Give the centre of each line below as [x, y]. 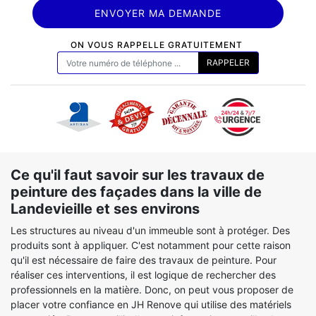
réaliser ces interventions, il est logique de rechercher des [143, 275]
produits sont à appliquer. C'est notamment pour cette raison [151, 245]
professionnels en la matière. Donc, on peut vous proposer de [152, 290]
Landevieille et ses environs [105, 209]
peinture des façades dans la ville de [136, 192]
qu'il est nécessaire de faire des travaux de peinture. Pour [144, 260]
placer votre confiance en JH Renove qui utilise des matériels [151, 304]
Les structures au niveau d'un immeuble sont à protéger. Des [150, 230]
